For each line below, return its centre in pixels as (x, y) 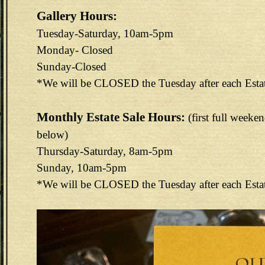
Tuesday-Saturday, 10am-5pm (106, 33)
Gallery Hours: (77, 16)
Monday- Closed (76, 50)
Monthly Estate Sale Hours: (111, 117)
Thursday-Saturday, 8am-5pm (105, 151)
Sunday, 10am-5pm (83, 168)
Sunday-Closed (73, 67)
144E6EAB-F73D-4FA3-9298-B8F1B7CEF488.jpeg (149, 218)
